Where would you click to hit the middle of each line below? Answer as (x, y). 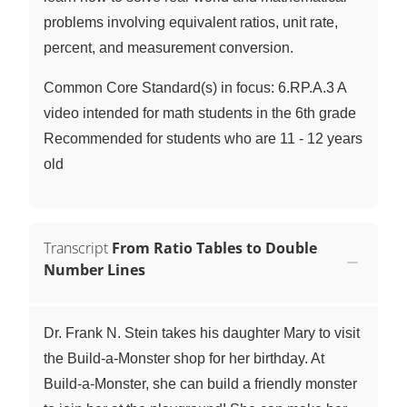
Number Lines (94, 270)
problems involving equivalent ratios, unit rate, (191, 22)
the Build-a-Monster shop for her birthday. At (184, 358)
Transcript (76, 248)
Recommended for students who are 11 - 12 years (203, 139)
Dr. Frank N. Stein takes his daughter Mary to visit (202, 333)
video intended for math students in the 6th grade (200, 113)
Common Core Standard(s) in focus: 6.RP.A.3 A (195, 88)
